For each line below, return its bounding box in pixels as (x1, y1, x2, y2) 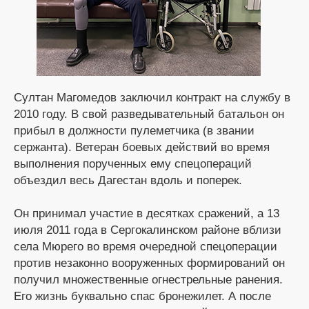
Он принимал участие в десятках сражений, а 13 (14, 207, 279, 220)
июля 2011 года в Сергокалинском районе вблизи (14, 223, 281, 237)
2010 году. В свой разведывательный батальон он (14, 108, 284, 121)
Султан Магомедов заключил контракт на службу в (14, 91, 290, 104)
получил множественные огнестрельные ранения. (14, 273, 283, 286)
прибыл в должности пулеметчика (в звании (14, 124, 255, 137)
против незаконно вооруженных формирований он (14, 257, 285, 270)
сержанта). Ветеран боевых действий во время (14, 141, 270, 154)
